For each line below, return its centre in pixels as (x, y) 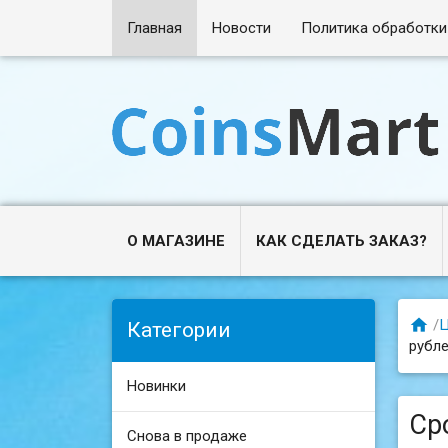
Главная (155, 28)
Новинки (157, 385)
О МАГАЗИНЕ (176, 241)
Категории (179, 329)
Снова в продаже (187, 435)
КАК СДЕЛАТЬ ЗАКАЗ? (342, 241)
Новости (242, 28)
